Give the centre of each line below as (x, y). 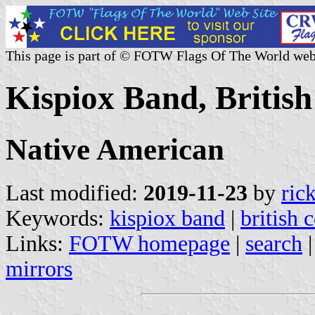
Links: (37, 243)
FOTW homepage (149, 243)
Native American (115, 149)
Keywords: (58, 218)
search (274, 243)
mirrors (39, 269)
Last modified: (75, 193)
